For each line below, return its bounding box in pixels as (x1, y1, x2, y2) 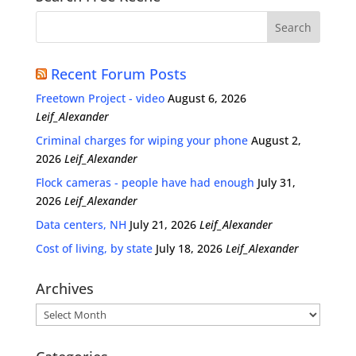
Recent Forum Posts (50, 64, 187, 83)
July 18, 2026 (155, 241, 222, 256)
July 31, (257, 175, 296, 190)
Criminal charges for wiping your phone (35, 133, 248, 148)
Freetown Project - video (35, 91, 164, 106)
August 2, (250, 133, 301, 148)
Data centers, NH (35, 217, 126, 232)
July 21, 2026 (129, 217, 196, 232)
